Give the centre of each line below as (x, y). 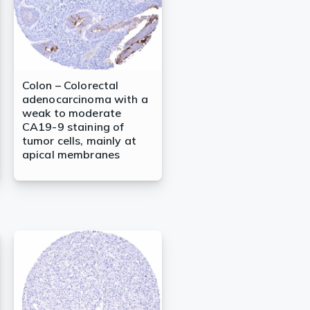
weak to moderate (72, 113)
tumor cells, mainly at (79, 141)
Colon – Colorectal (70, 85)
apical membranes (71, 155)
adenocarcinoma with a (85, 99)
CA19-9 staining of (73, 127)
